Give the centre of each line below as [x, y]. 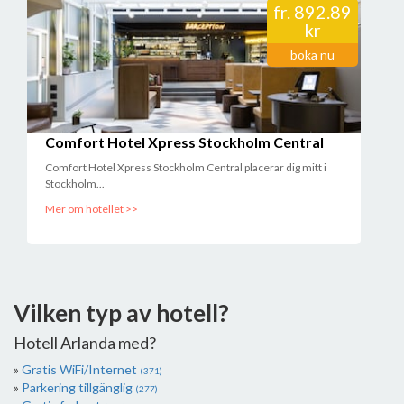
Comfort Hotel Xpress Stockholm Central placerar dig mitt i [186, 167]
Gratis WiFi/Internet [81, 369]
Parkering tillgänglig [78, 387]
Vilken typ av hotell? [121, 313]
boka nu [312, 55]
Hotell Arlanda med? [85, 343]
